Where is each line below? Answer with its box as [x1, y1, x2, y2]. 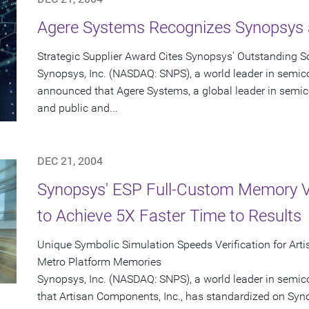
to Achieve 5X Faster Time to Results [37, 206, 301, 226]
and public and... [37, 101, 118, 115]
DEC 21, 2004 [37, 154, 103, 168]
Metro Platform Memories [37, 255, 161, 269]
